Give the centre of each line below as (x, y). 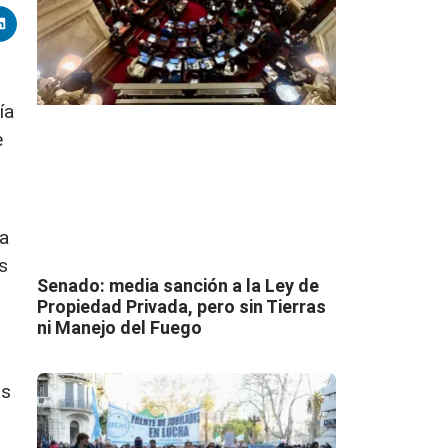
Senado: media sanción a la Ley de (177, 285)
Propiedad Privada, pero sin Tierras (181, 306)
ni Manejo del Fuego (119, 327)
